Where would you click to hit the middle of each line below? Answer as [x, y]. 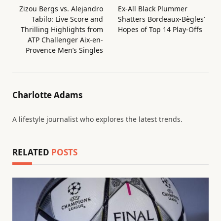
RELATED [32, 152]
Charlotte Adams [47, 95]
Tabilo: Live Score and [67, 19]
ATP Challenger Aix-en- [65, 39]
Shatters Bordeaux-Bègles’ [161, 19]
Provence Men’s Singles [64, 50]
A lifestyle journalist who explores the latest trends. [97, 119]
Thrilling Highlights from [62, 29]
